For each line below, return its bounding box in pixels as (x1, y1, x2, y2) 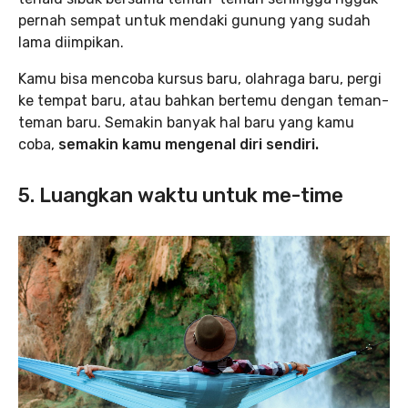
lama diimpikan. (18, 34, 124, 51)
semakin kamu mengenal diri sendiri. (58, 136, 326, 153)
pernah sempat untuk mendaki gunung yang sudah (18, 12, 371, 29)
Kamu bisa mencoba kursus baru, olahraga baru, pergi (18, 70, 382, 87)
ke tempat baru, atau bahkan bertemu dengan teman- (18, 92, 389, 109)
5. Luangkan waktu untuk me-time (18, 183, 343, 208)
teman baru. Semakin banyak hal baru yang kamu (18, 114, 354, 131)
